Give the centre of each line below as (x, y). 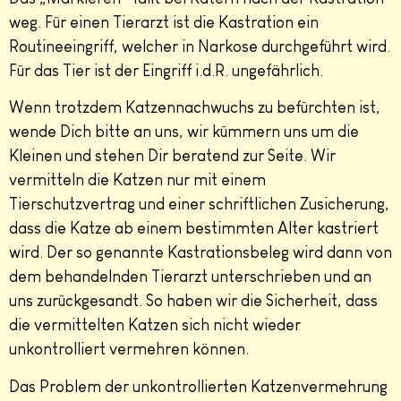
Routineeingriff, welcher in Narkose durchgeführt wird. (200, 46)
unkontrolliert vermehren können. (129, 350)
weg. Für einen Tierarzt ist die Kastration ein (164, 22)
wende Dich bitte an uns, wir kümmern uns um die (184, 132)
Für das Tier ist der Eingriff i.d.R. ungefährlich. (166, 70)
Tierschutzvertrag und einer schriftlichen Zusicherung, (199, 205)
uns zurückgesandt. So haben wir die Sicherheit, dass (193, 301)
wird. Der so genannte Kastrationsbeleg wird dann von (200, 253)
